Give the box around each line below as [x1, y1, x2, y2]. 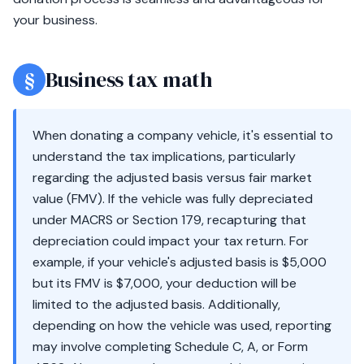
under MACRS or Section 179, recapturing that [32, 211, 306, 228]
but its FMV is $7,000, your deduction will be [32, 275, 297, 292]
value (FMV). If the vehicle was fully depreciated [32, 190, 313, 207]
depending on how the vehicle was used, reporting [32, 317, 331, 334]
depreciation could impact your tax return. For [32, 232, 309, 249]
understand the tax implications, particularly [32, 148, 296, 165]
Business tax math [45, 65, 213, 94]
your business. [13, 11, 97, 28]
